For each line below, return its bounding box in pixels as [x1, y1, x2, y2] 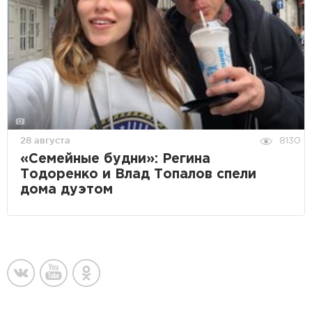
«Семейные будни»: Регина [20, 153, 210, 166]
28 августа [20, 135, 70, 146]
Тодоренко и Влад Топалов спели [20, 169, 256, 181]
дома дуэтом [20, 184, 113, 196]
